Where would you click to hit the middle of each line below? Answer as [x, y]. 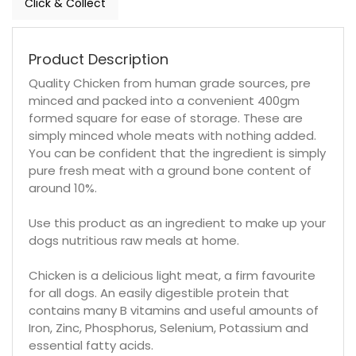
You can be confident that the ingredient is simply [177, 153]
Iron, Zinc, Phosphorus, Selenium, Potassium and [168, 327]
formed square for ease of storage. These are [166, 118]
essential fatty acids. [91, 345]
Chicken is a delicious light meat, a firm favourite [172, 275]
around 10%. [63, 188]
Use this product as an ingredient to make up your [177, 222]
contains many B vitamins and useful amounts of [174, 310]
